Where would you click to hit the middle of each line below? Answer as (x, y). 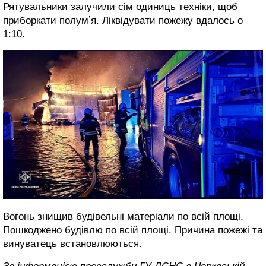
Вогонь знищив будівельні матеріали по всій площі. (123, 216)
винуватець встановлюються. (72, 243)
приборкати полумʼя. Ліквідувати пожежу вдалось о (123, 20)
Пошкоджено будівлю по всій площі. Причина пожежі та (133, 230)
